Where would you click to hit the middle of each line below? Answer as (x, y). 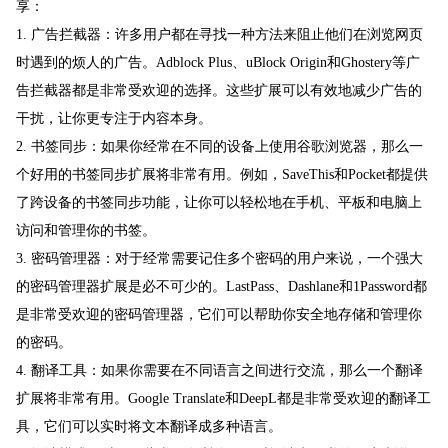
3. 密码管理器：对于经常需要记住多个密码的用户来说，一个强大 (219, 259)
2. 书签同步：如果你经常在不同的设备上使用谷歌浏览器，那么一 (219, 147)
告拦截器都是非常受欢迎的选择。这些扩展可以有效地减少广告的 (219, 91)
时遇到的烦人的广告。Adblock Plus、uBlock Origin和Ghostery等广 (218, 63)
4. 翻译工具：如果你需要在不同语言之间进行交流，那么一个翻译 (219, 371)
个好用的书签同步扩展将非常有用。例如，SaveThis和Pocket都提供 (222, 175)
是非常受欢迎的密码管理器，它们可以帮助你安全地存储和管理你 (219, 315)
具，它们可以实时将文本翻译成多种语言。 (149, 427)
